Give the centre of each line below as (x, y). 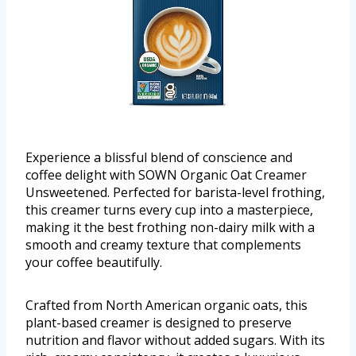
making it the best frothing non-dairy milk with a (170, 227)
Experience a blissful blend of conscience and (159, 157)
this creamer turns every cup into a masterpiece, (169, 209)
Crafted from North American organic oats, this (166, 305)
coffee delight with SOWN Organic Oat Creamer (166, 174)
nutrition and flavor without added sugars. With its (175, 340)
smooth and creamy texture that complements (163, 244)
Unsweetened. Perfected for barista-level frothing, (175, 192)
